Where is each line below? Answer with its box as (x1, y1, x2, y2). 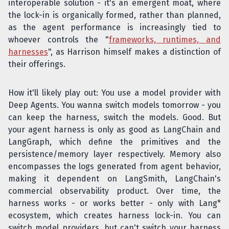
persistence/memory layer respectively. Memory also (8, 149, 221, 159)
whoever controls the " (8, 35, 109, 44)
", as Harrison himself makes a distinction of (48, 47, 221, 57)
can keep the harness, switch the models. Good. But (8, 112, 221, 122)
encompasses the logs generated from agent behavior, (8, 162, 221, 171)
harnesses (8, 47, 48, 57)
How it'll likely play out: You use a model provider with (8, 88, 221, 98)
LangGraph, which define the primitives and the (8, 137, 221, 147)
